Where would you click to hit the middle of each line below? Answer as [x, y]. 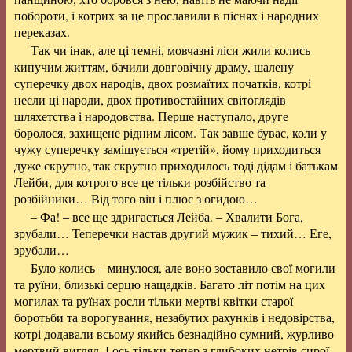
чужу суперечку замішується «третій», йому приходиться [167, 149]
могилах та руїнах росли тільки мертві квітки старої [154, 301]
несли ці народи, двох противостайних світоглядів [150, 99]
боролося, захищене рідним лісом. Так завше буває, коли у [170, 132]
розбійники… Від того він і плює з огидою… [136, 198]
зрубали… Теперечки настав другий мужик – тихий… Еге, [173, 233]
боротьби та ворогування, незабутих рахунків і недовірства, [174, 317]
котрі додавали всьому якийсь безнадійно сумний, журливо [174, 334]
